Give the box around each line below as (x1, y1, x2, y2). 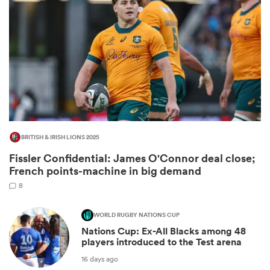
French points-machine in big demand (9, 163, 201, 178)
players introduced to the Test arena (81, 236, 242, 249)
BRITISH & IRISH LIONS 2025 (21, 133, 99, 143)
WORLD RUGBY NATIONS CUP (93, 210, 180, 221)
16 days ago (81, 253, 118, 264)
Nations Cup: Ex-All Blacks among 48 (81, 225, 246, 238)
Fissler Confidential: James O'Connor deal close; (9, 151, 256, 166)
